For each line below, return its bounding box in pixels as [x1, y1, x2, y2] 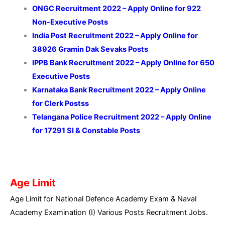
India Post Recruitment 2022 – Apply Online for [32, 31, 198, 41]
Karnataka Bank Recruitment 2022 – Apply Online [32, 85, 206, 95]
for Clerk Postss [32, 99, 89, 108]
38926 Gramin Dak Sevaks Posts [32, 45, 148, 54]
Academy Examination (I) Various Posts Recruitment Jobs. [10, 208, 208, 217]
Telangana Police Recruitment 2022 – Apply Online [32, 113, 211, 122]
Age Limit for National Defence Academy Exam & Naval [10, 194, 196, 204]
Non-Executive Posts [32, 18, 108, 27]
